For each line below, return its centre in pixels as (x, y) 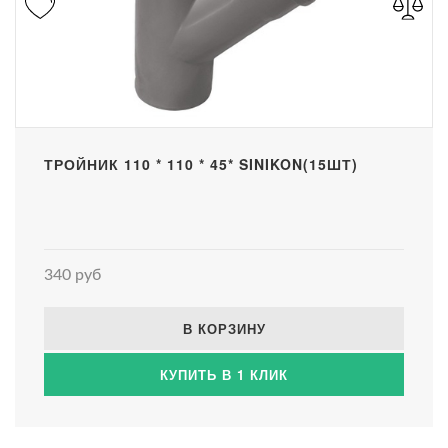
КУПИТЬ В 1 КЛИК (224, 374)
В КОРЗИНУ (224, 328)
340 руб (72, 274)
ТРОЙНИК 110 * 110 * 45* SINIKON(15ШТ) (201, 163)
